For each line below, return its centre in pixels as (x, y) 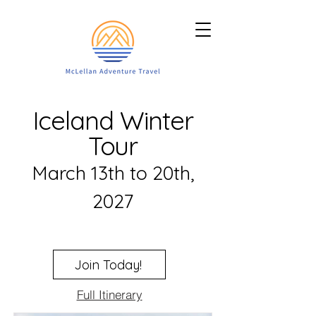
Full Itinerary (109, 294)
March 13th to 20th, (113, 173)
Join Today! (108, 265)
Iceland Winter (113, 120)
